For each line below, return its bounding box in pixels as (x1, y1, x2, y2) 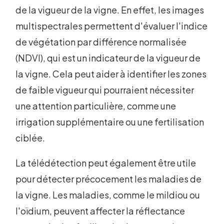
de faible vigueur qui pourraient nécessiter (15, 84, 194, 96)
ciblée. (15, 132, 45, 144)
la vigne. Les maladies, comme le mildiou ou (15, 189, 200, 201)
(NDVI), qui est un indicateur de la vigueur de (15, 52, 201, 64)
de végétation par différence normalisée (15, 36, 187, 48)
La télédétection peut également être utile (15, 157, 196, 169)
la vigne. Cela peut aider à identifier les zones (15, 68, 207, 80)
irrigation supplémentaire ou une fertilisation (15, 116, 204, 128)
